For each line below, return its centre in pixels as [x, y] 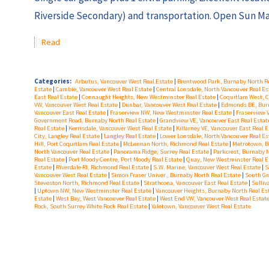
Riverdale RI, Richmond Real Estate [103, 168]
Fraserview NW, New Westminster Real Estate [171, 113]
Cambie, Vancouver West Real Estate [104, 89]
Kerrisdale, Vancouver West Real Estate [121, 128]
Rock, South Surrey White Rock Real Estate [91, 207]
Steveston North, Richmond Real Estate [87, 183]
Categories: [53, 82]
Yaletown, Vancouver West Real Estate [201, 207]
